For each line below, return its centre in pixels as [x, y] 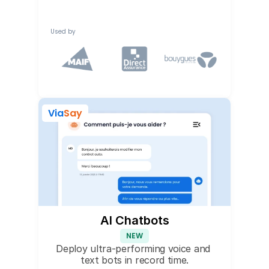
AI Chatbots [134, 220]
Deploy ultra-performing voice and [133, 249]
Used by [63, 32]
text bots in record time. [134, 260]
